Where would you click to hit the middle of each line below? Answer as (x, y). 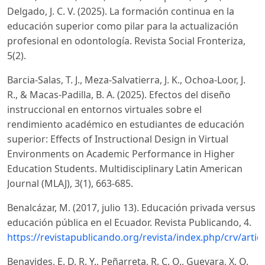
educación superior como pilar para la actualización (123, 26)
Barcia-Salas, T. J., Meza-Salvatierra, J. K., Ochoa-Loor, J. (126, 80)
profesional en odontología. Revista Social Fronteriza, (126, 41)
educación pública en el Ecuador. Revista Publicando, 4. (129, 223)
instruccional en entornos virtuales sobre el (104, 110)
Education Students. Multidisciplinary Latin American (125, 169)
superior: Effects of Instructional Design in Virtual (118, 139)
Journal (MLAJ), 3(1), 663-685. (70, 184)
